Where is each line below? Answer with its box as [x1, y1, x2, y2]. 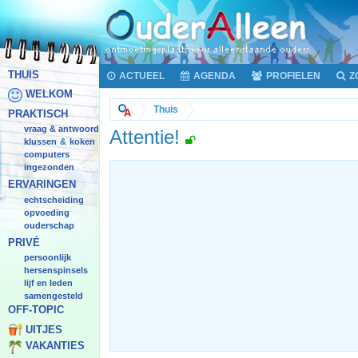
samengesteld [24, 291, 83, 301]
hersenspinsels [24, 265, 88, 276]
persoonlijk [24, 253, 71, 263]
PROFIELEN [266, 70, 320, 82]
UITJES [26, 324, 62, 336]
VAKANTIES [26, 340, 85, 352]
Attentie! [109, 126, 185, 148]
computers [24, 149, 70, 160]
